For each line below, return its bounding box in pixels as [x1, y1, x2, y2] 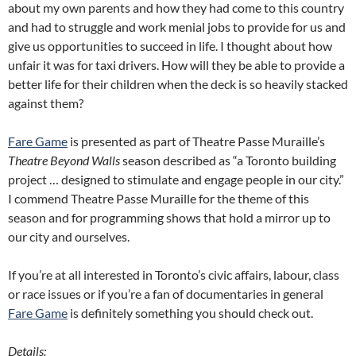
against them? [8, 95, 83, 110]
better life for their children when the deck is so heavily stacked [8, 76, 348, 91]
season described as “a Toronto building [120, 153, 336, 168]
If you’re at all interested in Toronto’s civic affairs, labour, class [8, 267, 339, 282]
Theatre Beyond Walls [8, 153, 120, 168]
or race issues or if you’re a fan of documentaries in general [8, 286, 323, 301]
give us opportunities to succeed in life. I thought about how [8, 38, 332, 53]
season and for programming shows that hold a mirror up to [8, 210, 331, 225]
